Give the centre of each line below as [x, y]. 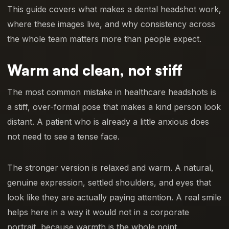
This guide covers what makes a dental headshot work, [114, 9]
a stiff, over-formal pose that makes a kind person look [114, 107]
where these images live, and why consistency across [111, 24]
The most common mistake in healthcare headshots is [112, 92]
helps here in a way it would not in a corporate [98, 212]
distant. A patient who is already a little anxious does [108, 122]
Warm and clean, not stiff [95, 71]
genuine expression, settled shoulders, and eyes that [109, 183]
